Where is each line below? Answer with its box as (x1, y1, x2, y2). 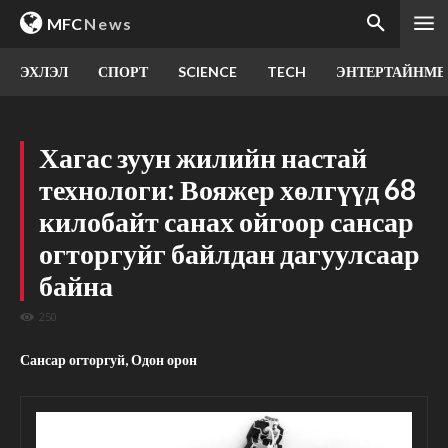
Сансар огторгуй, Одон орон (20, 351, 197, 369)
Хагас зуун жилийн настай (39, 140, 367, 174)
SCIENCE (178, 63, 237, 80)
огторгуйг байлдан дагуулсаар (39, 236, 420, 270)
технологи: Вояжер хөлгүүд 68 (39, 172, 416, 206)
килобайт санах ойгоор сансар (39, 204, 414, 238)
